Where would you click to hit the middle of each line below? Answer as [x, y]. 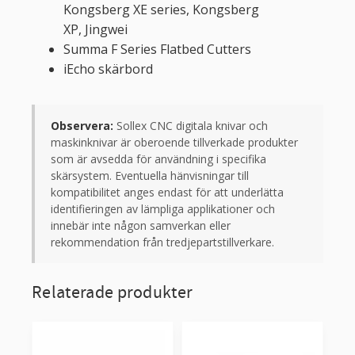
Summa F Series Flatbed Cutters [157, 49]
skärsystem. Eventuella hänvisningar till [150, 175]
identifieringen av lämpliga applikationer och [163, 208]
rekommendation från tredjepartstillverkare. [162, 242]
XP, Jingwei [95, 29]
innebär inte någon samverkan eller [141, 225]
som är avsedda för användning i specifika [158, 158]
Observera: [82, 125]
